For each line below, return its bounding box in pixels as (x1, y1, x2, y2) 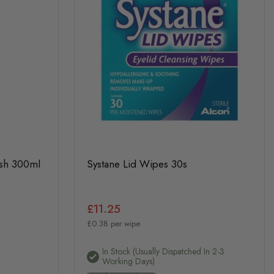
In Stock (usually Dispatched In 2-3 (102, 245, 224, 257)
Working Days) (102, 254, 155, 267)
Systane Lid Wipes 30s (86, 157, 187, 171)
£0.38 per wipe (86, 218, 140, 229)
